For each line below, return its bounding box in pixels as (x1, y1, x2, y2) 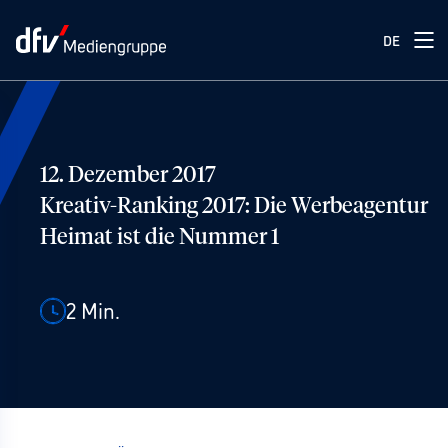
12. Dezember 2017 (40, 165, 216, 187)
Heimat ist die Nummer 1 (40, 227, 279, 249)
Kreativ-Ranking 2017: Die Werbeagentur (40, 196, 428, 218)
